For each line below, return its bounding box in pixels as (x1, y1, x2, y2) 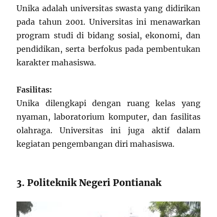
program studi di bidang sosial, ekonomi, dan (16, 31, 201, 41)
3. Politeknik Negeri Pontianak (16, 177, 162, 189)
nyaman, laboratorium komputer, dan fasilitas (16, 112, 201, 122)
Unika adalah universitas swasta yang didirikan (16, 3, 201, 14)
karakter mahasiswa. (16, 58, 96, 68)
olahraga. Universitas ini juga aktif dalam (16, 125, 201, 136)
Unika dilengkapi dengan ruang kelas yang (16, 98, 201, 108)
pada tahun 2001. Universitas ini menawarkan (16, 17, 201, 27)
